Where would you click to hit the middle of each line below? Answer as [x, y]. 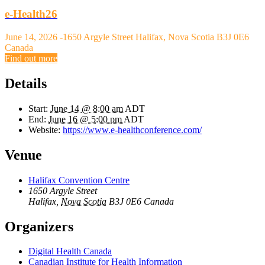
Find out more [31, 59]
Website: [44, 130]
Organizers [39, 226]
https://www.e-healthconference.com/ [132, 130]
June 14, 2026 [31, 37]
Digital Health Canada [70, 251]
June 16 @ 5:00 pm [86, 119]
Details [26, 83]
